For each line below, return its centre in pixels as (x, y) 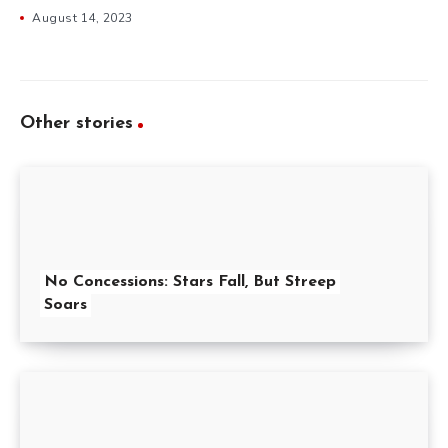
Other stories (76, 123)
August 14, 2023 (82, 17)
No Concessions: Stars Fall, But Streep (190, 281)
